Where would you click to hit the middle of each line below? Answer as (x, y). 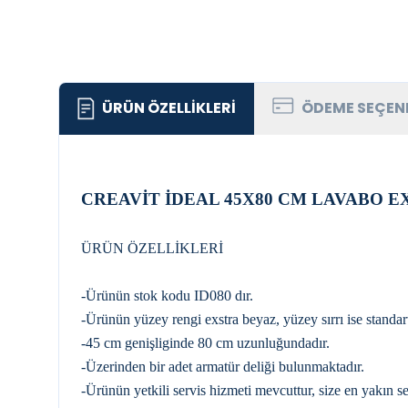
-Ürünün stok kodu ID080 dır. (167, 296)
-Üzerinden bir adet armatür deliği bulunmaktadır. (223, 367)
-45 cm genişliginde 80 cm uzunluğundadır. (205, 343)
